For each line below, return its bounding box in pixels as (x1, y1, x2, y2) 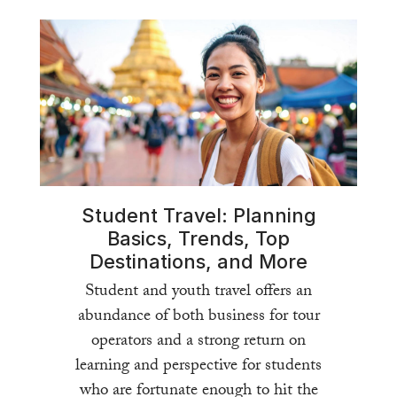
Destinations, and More (90, 249, 307, 273)
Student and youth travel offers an (85, 277, 312, 307)
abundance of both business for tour (77, 302, 320, 331)
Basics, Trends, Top (107, 226, 290, 250)
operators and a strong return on (91, 327, 306, 356)
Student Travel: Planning (81, 203, 316, 227)
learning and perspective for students (75, 352, 322, 381)
